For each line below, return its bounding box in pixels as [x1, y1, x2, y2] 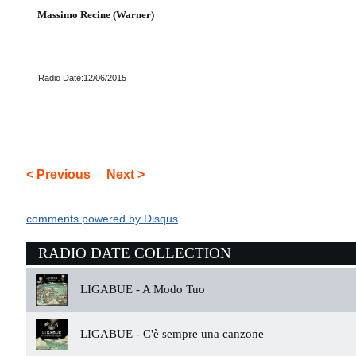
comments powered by [26, 213, 144, 225]
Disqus [144, 213, 178, 225]
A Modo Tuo [140, 283, 205, 296]
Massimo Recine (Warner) [37, 9, 154, 21]
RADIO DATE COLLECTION [38, 245, 231, 261]
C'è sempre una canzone [140, 327, 264, 340]
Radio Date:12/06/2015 [38, 73, 126, 83]
